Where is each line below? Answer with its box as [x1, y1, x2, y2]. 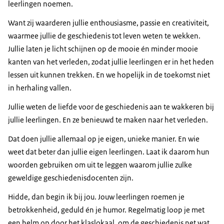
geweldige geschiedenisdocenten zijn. [8, 173, 133, 183]
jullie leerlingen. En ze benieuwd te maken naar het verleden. [8, 115, 208, 125]
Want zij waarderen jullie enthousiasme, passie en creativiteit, [8, 18, 209, 28]
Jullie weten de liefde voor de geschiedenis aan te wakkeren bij [8, 102, 214, 112]
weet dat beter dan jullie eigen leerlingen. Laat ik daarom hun [8, 147, 209, 157]
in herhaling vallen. [8, 83, 73, 93]
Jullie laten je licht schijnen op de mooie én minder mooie [8, 44, 198, 54]
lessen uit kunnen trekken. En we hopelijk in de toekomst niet [8, 70, 210, 80]
